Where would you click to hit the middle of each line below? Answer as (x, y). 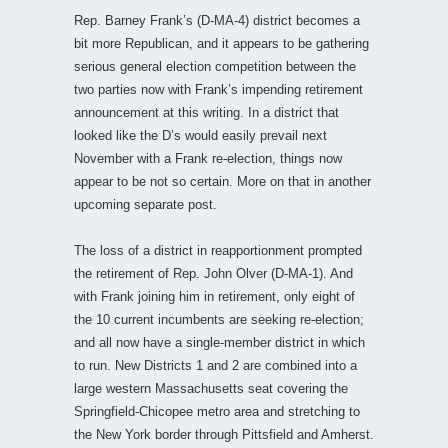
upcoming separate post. (145, 204)
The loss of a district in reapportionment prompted (218, 250)
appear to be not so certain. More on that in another (222, 181)
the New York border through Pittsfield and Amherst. (224, 434)
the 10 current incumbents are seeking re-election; (219, 319)
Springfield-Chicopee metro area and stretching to (217, 411)
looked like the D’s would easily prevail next (200, 135)
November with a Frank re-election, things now (208, 158)
